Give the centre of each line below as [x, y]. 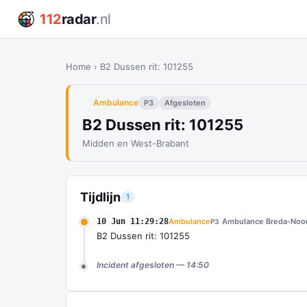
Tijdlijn [100, 197]
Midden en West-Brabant [136, 143]
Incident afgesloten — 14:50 [153, 265]
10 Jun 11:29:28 [133, 221]
